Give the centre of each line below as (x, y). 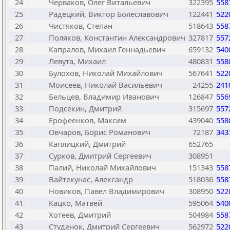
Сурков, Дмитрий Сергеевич (100, 156)
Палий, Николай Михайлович (102, 167)
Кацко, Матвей (75, 203)
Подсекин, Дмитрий (85, 108)
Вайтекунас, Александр (91, 179)
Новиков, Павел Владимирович (107, 191)
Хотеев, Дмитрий (80, 215)
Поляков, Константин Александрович (117, 37)
